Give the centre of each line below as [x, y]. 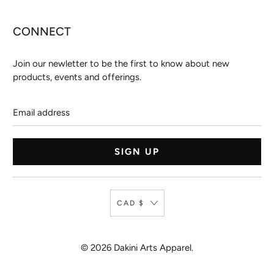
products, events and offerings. [77, 77]
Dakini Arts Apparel [153, 248]
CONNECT [42, 32]
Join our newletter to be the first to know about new [121, 64]
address [29, 116]
